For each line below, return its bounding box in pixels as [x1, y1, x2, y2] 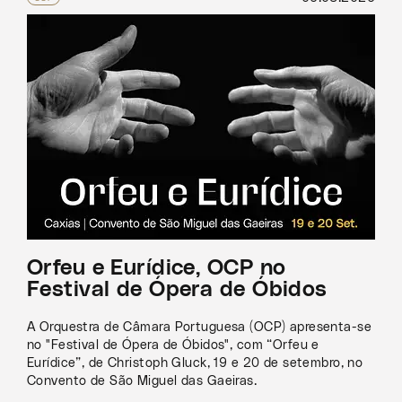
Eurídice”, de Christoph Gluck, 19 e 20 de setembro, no [27, 355, 363, 370]
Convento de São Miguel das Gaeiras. [27, 373, 258, 388]
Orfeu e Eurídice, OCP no [27, 257, 286, 279]
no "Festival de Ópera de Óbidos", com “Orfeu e [27, 337, 319, 352]
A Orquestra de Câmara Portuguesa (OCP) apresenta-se [27, 319, 372, 334]
